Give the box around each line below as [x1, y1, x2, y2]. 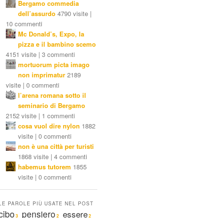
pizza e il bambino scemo [18, 39, 96, 49]
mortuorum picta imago [18, 60, 90, 70]
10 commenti [6, 19, 42, 29]
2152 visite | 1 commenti [6, 111, 75, 121]
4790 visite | [57, 9, 91, 18]
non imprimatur [18, 70, 65, 80]
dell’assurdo [18, 9, 55, 18]
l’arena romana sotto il [18, 91, 86, 100]
